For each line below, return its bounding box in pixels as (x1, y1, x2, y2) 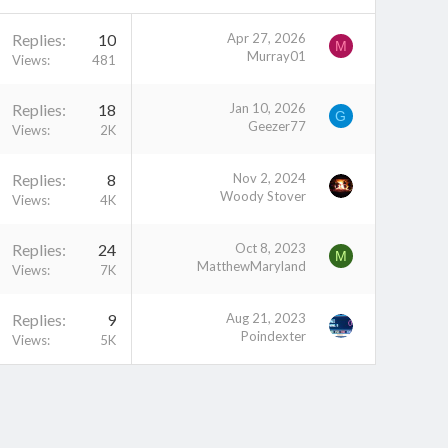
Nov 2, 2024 (233, 169, 306, 186)
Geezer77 (248, 117, 306, 134)
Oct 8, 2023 (235, 239, 306, 256)
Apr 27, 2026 (227, 29, 306, 46)
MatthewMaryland (197, 257, 306, 274)
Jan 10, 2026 (229, 99, 306, 116)
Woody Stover (220, 187, 306, 204)
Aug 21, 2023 (226, 309, 306, 326)
